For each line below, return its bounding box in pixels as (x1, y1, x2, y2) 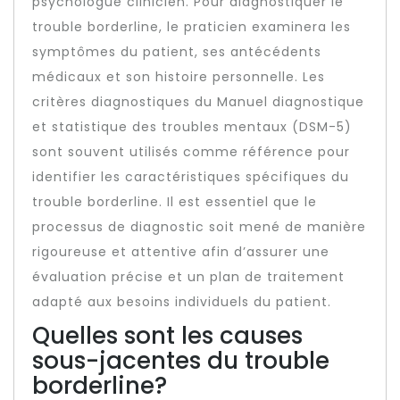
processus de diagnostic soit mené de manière (32, 218, 366, 236)
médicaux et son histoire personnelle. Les (32, 68, 325, 86)
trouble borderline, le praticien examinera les (32, 18, 351, 36)
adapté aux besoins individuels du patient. (32, 293, 331, 311)
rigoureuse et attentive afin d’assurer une (32, 243, 329, 261)
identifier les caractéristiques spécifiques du (32, 168, 349, 186)
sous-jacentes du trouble (32, 345, 329, 377)
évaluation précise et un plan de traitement (32, 268, 345, 286)
